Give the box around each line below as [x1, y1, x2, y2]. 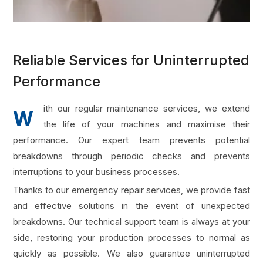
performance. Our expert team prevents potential [13, 134, 250, 146]
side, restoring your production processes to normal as [13, 232, 250, 244]
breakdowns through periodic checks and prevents [13, 150, 250, 162]
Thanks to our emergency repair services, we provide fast [13, 184, 250, 196]
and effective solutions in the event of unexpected [13, 200, 250, 212]
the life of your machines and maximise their [43, 119, 250, 130]
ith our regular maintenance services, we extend [43, 103, 250, 114]
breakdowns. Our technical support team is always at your [13, 216, 250, 228]
